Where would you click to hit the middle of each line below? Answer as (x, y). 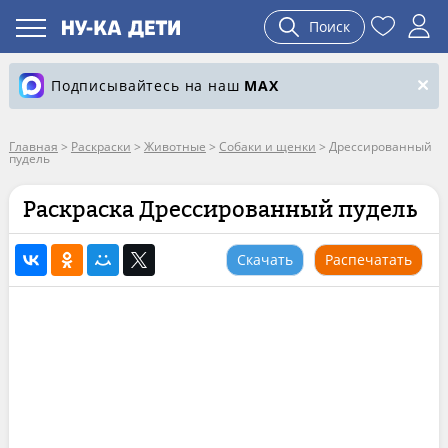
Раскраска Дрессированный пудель (219, 209)
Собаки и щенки (267, 146)
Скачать (265, 259)
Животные (174, 146)
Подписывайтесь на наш (147, 85)
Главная (33, 146)
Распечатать (369, 259)
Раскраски (100, 146)
